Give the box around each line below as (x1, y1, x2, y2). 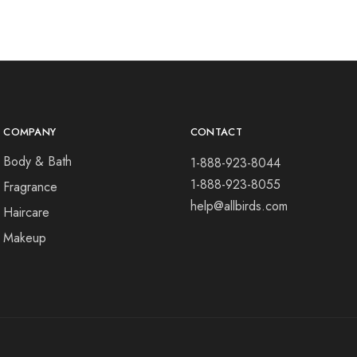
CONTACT (190, 124, 242, 139)
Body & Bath (3, 152, 73, 171)
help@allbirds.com (190, 197, 288, 215)
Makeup (3, 229, 47, 247)
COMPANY (3, 124, 57, 139)
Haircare (3, 203, 50, 222)
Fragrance (3, 178, 58, 196)
